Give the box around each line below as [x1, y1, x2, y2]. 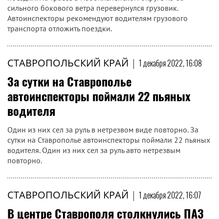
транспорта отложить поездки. [7, 23, 112, 33]
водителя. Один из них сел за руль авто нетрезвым [7, 145, 180, 155]
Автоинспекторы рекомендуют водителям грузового [7, 13, 188, 23]
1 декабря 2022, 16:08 [139, 57, 202, 69]
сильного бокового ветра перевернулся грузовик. [7, 3, 178, 13]
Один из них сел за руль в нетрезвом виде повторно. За [7, 125, 198, 134]
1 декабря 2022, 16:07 [139, 189, 201, 201]
